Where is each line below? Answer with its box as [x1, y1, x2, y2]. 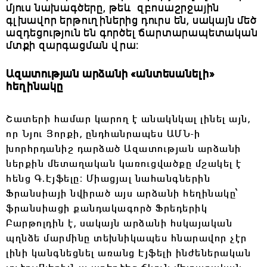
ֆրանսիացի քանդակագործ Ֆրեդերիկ [6, 201, 207, 215]
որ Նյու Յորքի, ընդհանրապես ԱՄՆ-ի [6, 126, 200, 140]
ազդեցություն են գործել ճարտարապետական [6, 24, 258, 39]
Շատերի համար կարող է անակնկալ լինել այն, [6, 111, 250, 125]
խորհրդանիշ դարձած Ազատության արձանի [6, 141, 241, 155]
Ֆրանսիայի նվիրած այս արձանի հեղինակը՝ [6, 186, 241, 200]
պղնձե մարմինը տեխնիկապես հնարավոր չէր [6, 231, 247, 244]
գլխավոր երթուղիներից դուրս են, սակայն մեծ [6, 12, 257, 27]
